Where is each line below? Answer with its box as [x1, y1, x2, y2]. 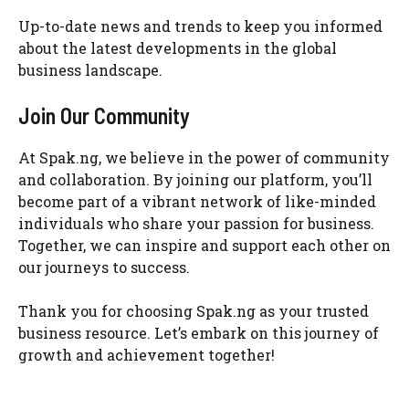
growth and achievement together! [18, 345, 275, 364]
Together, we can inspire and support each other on [18, 236, 391, 255]
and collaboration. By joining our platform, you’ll [18, 170, 372, 189]
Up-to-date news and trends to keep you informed [18, 16, 383, 36]
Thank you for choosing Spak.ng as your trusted [18, 301, 369, 320]
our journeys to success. [18, 257, 190, 277]
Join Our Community [18, 102, 190, 129]
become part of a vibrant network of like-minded [18, 192, 376, 211]
